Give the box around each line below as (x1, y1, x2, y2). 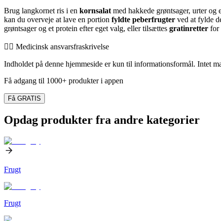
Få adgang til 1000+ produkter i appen (4, 76, 123, 85)
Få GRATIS (8, 94, 41, 102)
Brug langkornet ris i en (4, 6, 79, 15)
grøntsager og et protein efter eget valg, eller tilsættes (4, 24, 169, 33)
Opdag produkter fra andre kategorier (4, 113, 200, 126)
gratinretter (169, 24, 208, 33)
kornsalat (79, 6, 111, 15)
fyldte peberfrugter (111, 15, 175, 24)
